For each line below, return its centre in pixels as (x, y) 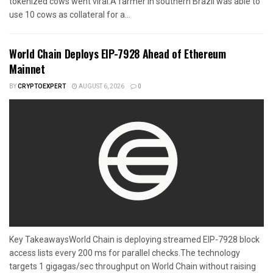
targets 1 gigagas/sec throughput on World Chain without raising (133, 266)
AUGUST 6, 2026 (101, 86)
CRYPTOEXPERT (42, 86)
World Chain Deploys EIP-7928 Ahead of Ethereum (118, 53)
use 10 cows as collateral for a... (70, 14)
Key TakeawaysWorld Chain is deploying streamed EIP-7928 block (134, 239)
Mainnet (27, 69)
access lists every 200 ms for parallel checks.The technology (125, 253)
